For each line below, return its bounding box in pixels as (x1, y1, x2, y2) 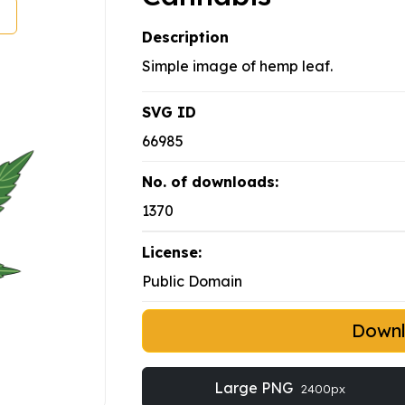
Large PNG (213, 379, 297, 398)
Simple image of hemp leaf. (142, 57, 333, 76)
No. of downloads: (142, 173, 278, 192)
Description (142, 28, 229, 47)
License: (142, 243, 202, 262)
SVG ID (142, 103, 196, 122)
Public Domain (142, 272, 242, 291)
